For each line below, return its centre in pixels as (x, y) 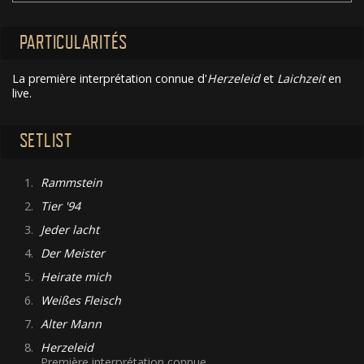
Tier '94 (61, 206)
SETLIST (45, 141)
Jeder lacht (70, 229)
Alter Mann (71, 323)
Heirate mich (76, 276)
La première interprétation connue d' (110, 79)
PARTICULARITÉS (73, 42)
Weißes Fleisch (81, 300)
